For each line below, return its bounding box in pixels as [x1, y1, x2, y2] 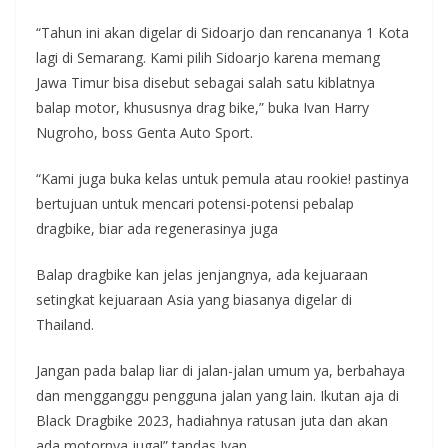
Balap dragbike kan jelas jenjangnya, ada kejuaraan [36, 264, 368, 284]
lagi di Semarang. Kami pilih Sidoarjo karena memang [36, 47, 380, 67]
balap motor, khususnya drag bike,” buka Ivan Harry [36, 97, 369, 117]
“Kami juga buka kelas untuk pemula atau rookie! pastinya [36, 168, 409, 188]
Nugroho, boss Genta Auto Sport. [36, 122, 253, 142]
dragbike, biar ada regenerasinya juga [36, 218, 278, 238]
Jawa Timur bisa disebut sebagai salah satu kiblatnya [36, 72, 375, 92]
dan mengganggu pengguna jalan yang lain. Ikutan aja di [36, 385, 399, 405]
